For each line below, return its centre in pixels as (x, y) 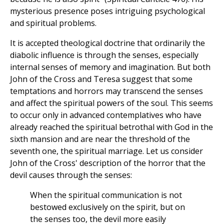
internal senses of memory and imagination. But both (110, 67)
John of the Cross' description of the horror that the (108, 163)
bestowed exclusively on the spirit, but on (107, 207)
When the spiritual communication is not (106, 195)
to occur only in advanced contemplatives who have (106, 115)
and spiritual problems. (53, 23)
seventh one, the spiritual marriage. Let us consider (106, 151)
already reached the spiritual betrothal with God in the (111, 127)
